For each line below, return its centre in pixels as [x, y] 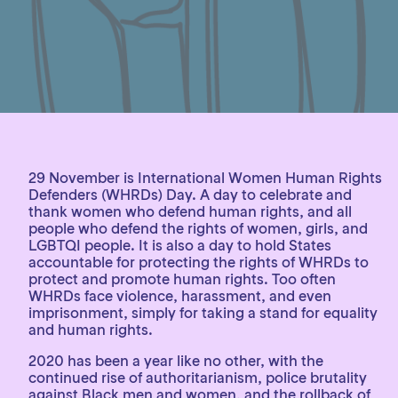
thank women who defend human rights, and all [190, 211]
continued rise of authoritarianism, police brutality [198, 378]
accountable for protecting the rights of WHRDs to [199, 262]
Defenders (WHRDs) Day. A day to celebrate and [190, 195]
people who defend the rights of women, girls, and [198, 228]
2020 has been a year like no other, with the [176, 361]
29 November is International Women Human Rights [205, 178]
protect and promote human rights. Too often [182, 279]
